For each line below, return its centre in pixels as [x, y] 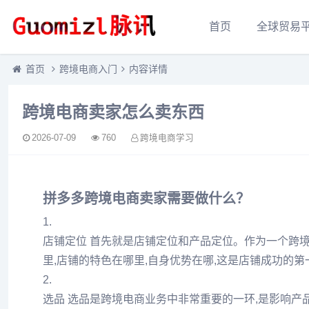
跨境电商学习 [167, 138]
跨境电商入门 [88, 69]
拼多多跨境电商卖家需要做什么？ [146, 198]
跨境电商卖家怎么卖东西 [113, 111]
